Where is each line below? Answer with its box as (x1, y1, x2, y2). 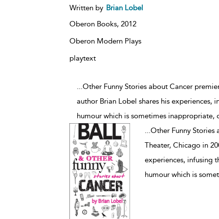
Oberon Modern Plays (69, 36, 141, 45)
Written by (69, 3, 105, 12)
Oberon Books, (69, 19, 121, 28)
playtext (69, 53, 96, 63)
